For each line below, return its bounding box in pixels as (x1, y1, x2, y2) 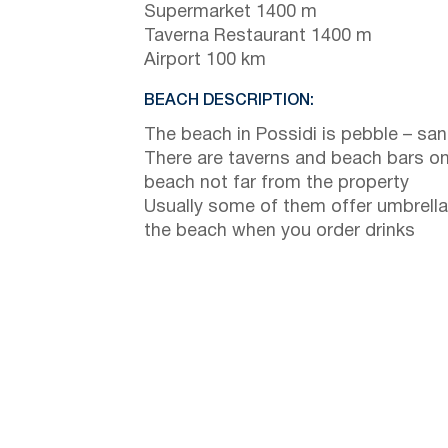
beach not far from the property (144, 174, 409, 192)
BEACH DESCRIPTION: (144, 93, 314, 108)
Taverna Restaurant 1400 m (144, 27, 372, 45)
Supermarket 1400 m (144, 3, 317, 21)
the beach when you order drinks (144, 222, 415, 240)
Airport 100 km (144, 51, 266, 69)
